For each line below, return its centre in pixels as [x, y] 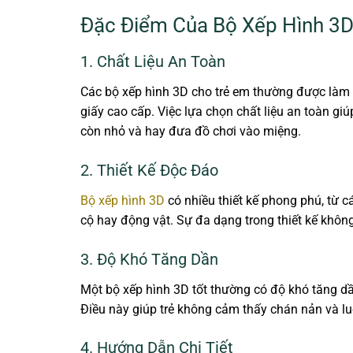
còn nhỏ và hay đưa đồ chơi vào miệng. [191, 131]
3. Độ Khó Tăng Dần [149, 259]
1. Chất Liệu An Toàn [153, 61]
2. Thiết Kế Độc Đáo [149, 170]
